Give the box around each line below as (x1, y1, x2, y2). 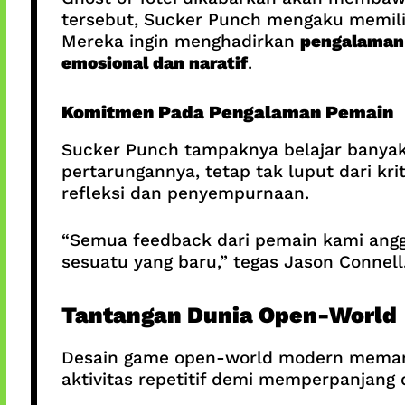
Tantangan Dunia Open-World (61, 301, 397, 328)
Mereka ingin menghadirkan (61, 31, 300, 52)
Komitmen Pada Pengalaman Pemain (61, 100, 393, 123)
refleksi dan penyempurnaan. (61, 182, 309, 203)
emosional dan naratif (61, 52, 248, 74)
